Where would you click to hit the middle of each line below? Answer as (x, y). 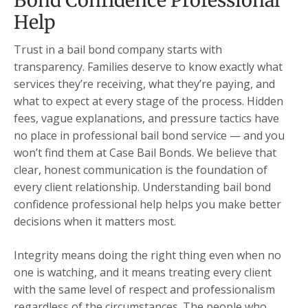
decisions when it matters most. (95, 222)
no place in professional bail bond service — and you (149, 136)
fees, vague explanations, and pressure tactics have (146, 119)
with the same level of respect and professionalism (144, 290)
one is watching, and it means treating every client (143, 273)
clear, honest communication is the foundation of (141, 170)
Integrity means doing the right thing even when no (147, 255)
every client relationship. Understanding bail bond (142, 187)
